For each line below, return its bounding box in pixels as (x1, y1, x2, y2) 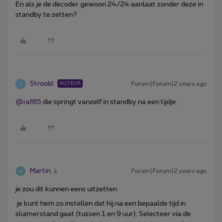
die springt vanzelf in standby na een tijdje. (41, 98, 179, 106)
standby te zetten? (15, 11, 77, 18)
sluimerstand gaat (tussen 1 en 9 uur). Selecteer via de (15, 210, 191, 218)
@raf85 (15, 98, 41, 106)
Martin (30, 167, 51, 174)
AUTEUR (59, 81, 81, 86)
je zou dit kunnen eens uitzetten (15, 185, 117, 193)
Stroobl (30, 80, 54, 87)
